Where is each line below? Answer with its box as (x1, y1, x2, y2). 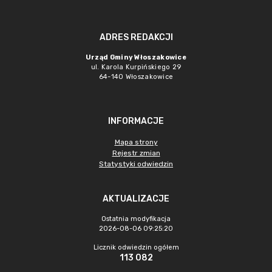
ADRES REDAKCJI (99, 32, 173, 42)
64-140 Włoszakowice (98, 73, 174, 81)
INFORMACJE (108, 116, 164, 126)
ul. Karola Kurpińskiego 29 (90, 63, 182, 71)
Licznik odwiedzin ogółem (93, 243, 179, 251)
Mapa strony (114, 138, 158, 146)
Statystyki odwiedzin (99, 160, 173, 168)
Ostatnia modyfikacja (101, 215, 171, 223)
